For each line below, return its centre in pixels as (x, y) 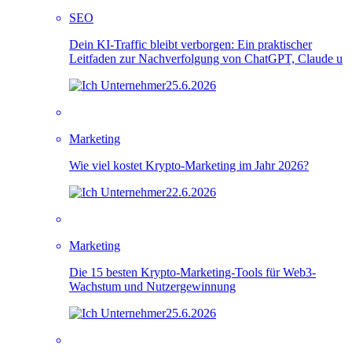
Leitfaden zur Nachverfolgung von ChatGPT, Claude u (206, 58)
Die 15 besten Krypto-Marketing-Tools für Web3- (192, 272)
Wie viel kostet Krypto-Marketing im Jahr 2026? (189, 165)
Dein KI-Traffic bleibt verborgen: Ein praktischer (191, 44)
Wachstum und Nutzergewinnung (152, 286)
